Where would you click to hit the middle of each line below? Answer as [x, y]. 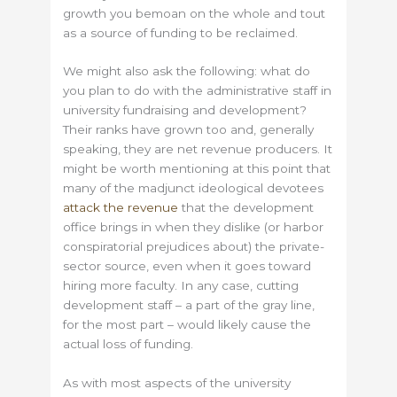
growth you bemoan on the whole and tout [195, 13]
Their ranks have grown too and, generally [189, 130]
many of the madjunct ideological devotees [194, 188]
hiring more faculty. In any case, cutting [181, 286]
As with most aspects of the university [177, 383]
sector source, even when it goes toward [187, 266]
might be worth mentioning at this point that [197, 169]
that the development [246, 208]
